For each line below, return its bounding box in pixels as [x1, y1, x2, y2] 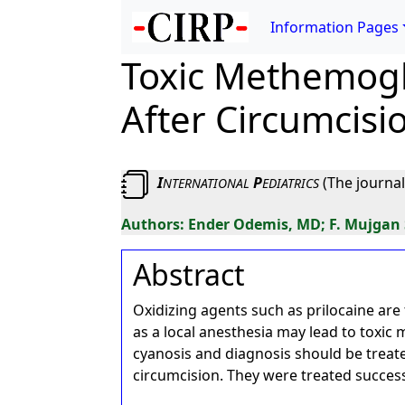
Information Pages [270, 17, 400, 37]
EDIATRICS [262, 174, 320, 193]
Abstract [133, 255, 246, 294]
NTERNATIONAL [163, 174, 250, 193]
